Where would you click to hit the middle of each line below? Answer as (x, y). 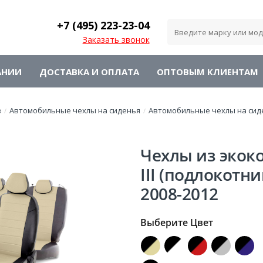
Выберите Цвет (177, 222)
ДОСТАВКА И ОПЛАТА (89, 71)
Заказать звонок (116, 40)
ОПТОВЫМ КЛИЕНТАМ (208, 71)
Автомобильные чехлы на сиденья (75, 110)
